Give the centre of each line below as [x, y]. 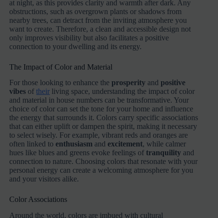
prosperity [129, 83]
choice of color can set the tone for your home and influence [101, 109]
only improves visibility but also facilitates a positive [89, 37]
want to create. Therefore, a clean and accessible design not [100, 29]
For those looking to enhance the [61, 83]
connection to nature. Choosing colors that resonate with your [104, 162]
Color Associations [38, 200]
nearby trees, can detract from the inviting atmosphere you [98, 20]
